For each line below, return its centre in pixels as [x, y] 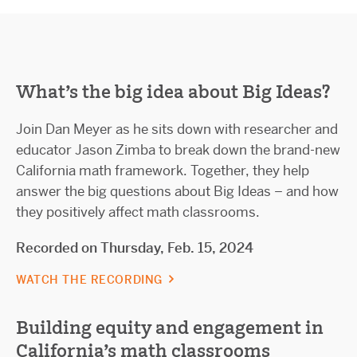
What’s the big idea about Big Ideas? [173, 91]
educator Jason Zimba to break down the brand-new [178, 149]
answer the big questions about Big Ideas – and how [177, 191]
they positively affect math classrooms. [138, 212]
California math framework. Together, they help [163, 170]
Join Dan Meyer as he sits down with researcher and [177, 129]
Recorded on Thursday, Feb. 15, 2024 [135, 247]
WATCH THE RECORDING [91, 279]
